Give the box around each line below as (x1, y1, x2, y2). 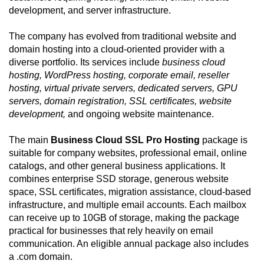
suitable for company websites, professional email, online (9, 148, 247, 159)
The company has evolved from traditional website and (9, 31, 236, 42)
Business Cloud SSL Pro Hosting (51, 135, 200, 146)
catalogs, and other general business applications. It (9, 161, 225, 171)
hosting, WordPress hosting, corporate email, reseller (9, 70, 229, 81)
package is (200, 135, 247, 146)
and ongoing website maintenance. (65, 109, 214, 120)
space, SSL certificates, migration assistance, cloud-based (9, 187, 251, 197)
